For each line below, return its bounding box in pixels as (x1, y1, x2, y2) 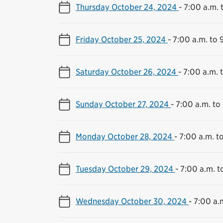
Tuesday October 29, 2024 (76, 163, 175, 174)
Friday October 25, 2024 (76, 34, 168, 44)
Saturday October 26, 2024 (76, 66, 178, 77)
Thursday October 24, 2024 (76, 1, 179, 12)
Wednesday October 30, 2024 (76, 196, 189, 206)
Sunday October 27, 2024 (76, 99, 171, 109)
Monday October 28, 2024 (76, 131, 174, 141)
